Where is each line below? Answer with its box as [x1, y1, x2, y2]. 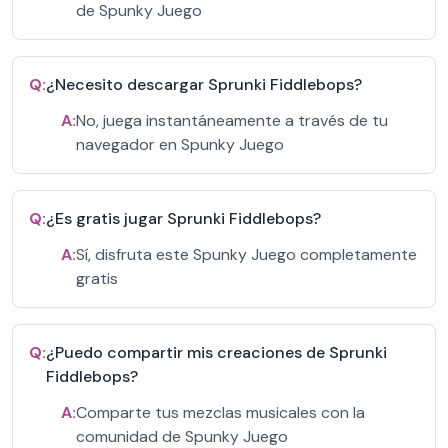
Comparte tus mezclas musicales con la [76, 402, 365, 423]
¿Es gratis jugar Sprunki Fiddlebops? [46, 208, 321, 229]
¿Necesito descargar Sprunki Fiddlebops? [46, 74, 362, 95]
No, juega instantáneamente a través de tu [76, 110, 388, 131]
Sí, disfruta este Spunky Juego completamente [76, 244, 417, 265]
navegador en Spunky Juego [76, 134, 284, 155]
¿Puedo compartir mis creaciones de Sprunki [46, 342, 387, 363]
